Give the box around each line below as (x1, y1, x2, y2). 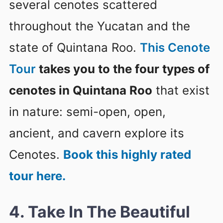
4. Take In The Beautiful (9, 202, 190, 222)
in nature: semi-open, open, (9, 104, 166, 119)
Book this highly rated (63, 147, 191, 162)
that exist (152, 83, 210, 98)
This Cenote (140, 40, 210, 55)
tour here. (9, 168, 66, 183)
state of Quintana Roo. (9, 40, 140, 55)
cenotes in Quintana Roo (9, 83, 152, 98)
